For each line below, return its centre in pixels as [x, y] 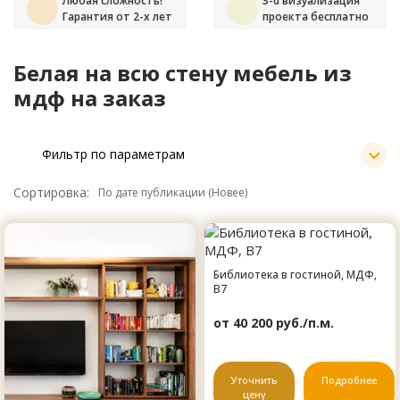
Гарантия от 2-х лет [117, 17]
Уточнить [254, 379]
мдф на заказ [90, 98]
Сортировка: [51, 192]
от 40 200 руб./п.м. [274, 322]
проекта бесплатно [316, 17]
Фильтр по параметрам [113, 154]
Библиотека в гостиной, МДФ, [295, 274]
